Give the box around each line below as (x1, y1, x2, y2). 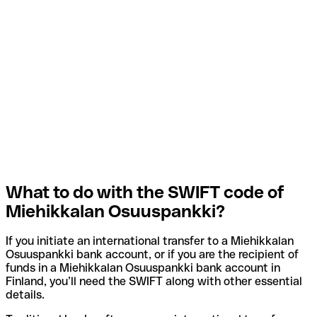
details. (6, 288, 45, 302)
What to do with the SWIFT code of (6, 182, 284, 202)
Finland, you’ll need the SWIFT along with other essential (6, 275, 302, 289)
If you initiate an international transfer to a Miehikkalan (6, 234, 294, 248)
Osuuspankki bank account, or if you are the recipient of (6, 248, 299, 262)
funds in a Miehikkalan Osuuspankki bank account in (6, 261, 280, 275)
